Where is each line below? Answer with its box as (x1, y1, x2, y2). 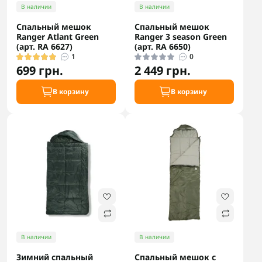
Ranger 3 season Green (135, 31, 227, 42)
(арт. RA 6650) (135, 41, 191, 52)
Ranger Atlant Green (16, 31, 99, 42)
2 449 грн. (135, 63, 191, 78)
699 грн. (16, 63, 63, 78)
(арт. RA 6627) (16, 41, 73, 52)
